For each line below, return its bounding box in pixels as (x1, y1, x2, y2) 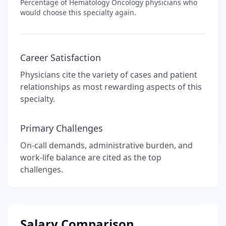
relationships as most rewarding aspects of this (20, 81, 202, 92)
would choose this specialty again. (20, 7, 136, 17)
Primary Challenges (20, 122, 103, 134)
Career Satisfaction (20, 51, 101, 64)
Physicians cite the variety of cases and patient (20, 69, 197, 80)
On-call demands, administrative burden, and (20, 139, 193, 151)
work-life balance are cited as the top (20, 151, 161, 163)
